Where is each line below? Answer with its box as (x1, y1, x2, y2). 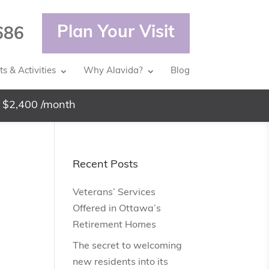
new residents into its (72, 258, 168, 267)
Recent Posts (72, 159, 138, 171)
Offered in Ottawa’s (72, 204, 161, 214)
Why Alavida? (83, 67, 143, 76)
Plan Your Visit (57, 25, 175, 41)
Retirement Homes (72, 220, 156, 230)
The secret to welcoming (72, 241, 182, 251)
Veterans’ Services (72, 188, 156, 198)
